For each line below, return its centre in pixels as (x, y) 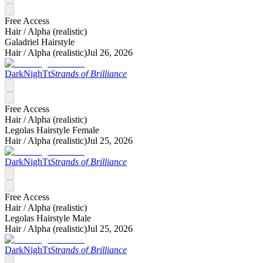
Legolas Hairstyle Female (52, 130)
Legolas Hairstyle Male (48, 218)
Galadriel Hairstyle (40, 42)
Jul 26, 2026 (110, 52)
